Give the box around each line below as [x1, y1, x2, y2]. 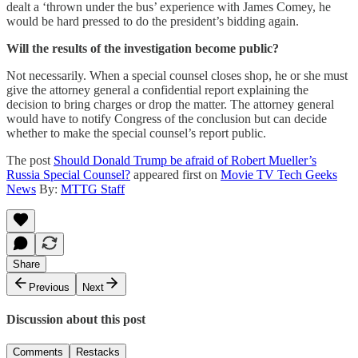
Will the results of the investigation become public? [6, 41, 279, 55]
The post [6, 153, 54, 167]
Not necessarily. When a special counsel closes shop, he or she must [6, 68, 348, 82]
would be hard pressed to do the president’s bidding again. [6, 14, 299, 28]
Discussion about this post [6, 312, 145, 327]
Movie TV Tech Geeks [221, 167, 337, 181]
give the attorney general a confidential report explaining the [6, 82, 308, 97]
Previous [29, 280, 70, 293]
